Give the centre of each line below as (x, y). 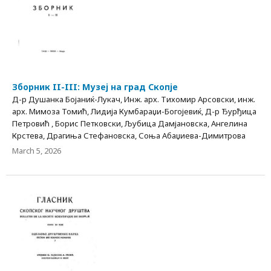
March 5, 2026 (37, 150)
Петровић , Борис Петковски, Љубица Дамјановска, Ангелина (130, 123)
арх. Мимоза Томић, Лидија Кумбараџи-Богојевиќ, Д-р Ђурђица (134, 111)
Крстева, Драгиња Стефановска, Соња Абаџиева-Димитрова (129, 135)
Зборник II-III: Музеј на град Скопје (95, 87)
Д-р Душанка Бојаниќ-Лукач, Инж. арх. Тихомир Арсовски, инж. (134, 99)
